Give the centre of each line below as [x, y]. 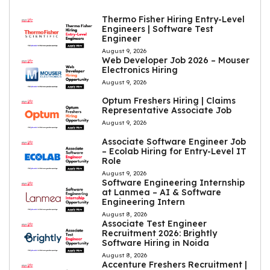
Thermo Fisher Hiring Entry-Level [174, 19]
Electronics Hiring [140, 70]
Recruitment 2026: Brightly [160, 234]
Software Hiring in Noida [156, 243]
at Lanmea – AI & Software [162, 193]
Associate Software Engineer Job [174, 142]
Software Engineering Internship [174, 183]
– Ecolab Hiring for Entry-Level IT [174, 152]
